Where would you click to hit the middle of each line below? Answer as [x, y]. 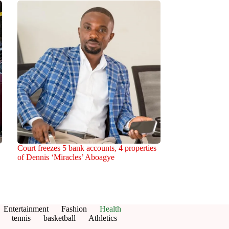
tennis [21, 218]
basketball [60, 218]
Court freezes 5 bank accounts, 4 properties [87, 148]
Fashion [74, 209]
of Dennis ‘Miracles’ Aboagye [66, 157]
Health [110, 209]
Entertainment [26, 209]
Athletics [103, 218]
